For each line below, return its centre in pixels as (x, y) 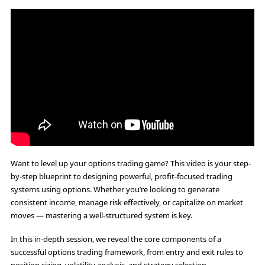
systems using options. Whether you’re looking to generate (115, 189)
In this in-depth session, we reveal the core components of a (116, 239)
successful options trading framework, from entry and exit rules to (127, 252)
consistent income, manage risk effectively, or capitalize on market (127, 202)
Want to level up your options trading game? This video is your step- (131, 163)
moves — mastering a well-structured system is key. (101, 215)
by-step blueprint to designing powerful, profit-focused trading (122, 176)
